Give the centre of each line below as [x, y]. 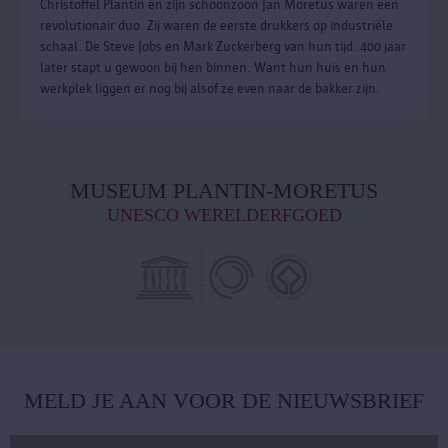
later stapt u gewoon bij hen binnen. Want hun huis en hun [213, 67]
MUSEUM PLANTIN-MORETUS [224, 190]
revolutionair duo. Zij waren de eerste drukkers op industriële [216, 25]
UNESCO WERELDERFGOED [224, 214]
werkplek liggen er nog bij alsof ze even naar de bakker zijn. [210, 88]
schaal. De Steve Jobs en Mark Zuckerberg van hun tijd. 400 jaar [223, 46]
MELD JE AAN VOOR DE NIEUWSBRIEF [224, 400]
